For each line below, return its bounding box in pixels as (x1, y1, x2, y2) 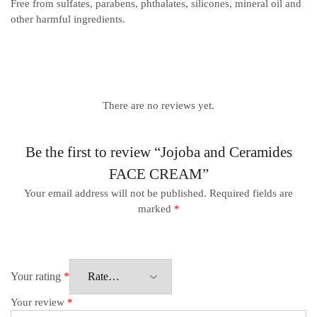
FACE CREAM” (108, 166, 209, 183)
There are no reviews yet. (103, 100, 214, 112)
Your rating (11, 270, 64, 283)
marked (137, 203, 174, 215)
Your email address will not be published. (24, 188, 207, 200)
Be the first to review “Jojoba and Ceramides (25, 144, 292, 161)
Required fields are (209, 188, 293, 200)
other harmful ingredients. (11, 13, 125, 25)
